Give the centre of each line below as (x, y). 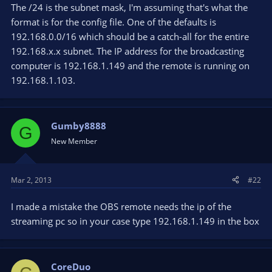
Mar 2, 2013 (31, 180)
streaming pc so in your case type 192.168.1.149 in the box (135, 221)
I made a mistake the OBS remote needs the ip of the (121, 206)
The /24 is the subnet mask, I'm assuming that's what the (129, 7)
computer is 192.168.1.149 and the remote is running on (130, 66)
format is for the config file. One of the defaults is (114, 22)
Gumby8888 (79, 126)
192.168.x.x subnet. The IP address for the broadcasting (127, 51)
